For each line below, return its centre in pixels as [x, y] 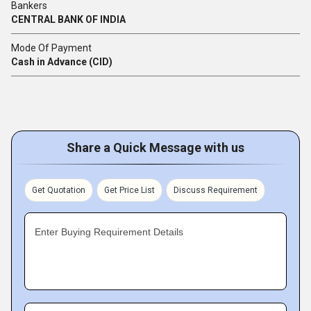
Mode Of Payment [51, 48]
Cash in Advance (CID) [62, 62]
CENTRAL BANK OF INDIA [68, 20]
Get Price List [129, 191]
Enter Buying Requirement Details [109, 232]
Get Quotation [59, 191]
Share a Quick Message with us [155, 148]
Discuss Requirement [216, 191]
